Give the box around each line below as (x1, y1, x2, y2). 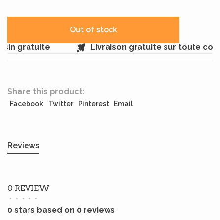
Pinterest (78, 100, 109, 108)
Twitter (48, 100, 73, 108)
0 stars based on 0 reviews (7, 205, 115, 215)
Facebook (10, 100, 43, 108)
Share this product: (7, 87, 84, 96)
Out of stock (69, 25, 117, 34)
